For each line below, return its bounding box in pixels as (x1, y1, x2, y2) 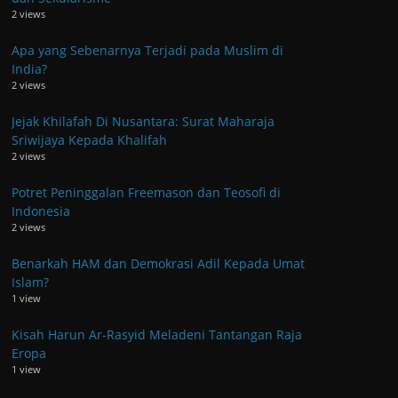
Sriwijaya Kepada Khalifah (12, 131, 167, 148)
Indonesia (12, 202, 70, 219)
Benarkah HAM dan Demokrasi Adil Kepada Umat (12, 254, 305, 272)
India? (12, 60, 47, 77)
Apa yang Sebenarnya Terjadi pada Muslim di (12, 41, 283, 59)
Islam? (12, 273, 49, 291)
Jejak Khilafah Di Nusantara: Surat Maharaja (12, 112, 275, 130)
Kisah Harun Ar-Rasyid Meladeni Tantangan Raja (12, 325, 302, 343)
